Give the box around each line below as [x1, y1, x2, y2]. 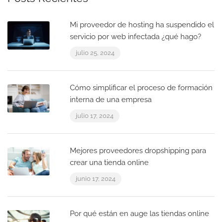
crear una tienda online [70, 158, 149, 167]
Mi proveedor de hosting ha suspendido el [70, 20, 214, 30]
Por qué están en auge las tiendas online [70, 209, 209, 219]
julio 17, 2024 [76, 112, 113, 120]
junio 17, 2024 [76, 175, 115, 183]
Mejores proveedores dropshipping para [70, 146, 206, 156]
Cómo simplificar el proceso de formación [70, 83, 213, 93]
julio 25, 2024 [76, 49, 114, 57]
